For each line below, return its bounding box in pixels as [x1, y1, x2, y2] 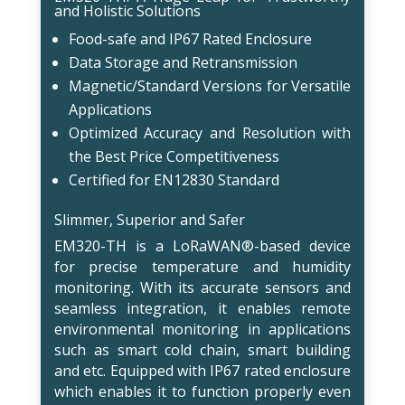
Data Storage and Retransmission [68, 52, 297, 72]
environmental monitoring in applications [53, 318, 352, 339]
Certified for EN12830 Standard [68, 169, 279, 190]
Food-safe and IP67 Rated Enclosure [68, 28, 312, 49]
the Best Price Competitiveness [68, 146, 279, 166]
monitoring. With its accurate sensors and [53, 277, 352, 297]
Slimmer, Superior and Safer [53, 209, 245, 230]
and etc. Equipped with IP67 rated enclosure [53, 360, 352, 381]
